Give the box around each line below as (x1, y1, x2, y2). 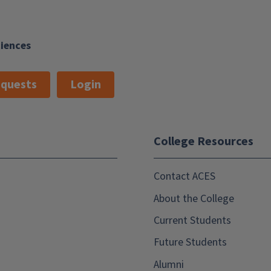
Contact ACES (154, 169, 215, 184)
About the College (154, 191, 234, 206)
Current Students (154, 212, 231, 228)
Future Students (154, 235, 227, 250)
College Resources (154, 133, 253, 150)
